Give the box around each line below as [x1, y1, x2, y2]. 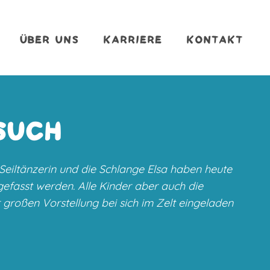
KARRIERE [103, 33, 162, 48]
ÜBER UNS [19, 33, 79, 48]
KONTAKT [186, 33, 243, 48]
